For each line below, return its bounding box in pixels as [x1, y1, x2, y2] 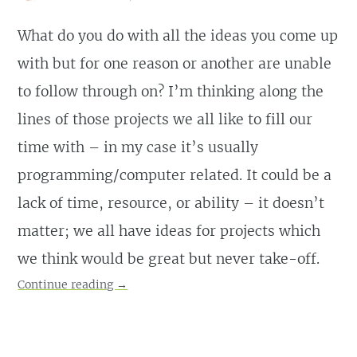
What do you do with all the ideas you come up [18, 27, 339, 45]
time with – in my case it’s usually [18, 139, 259, 157]
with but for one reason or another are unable [18, 55, 332, 73]
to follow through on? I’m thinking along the [18, 83, 324, 101]
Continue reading [18, 277, 117, 292]
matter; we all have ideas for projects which [18, 222, 321, 241]
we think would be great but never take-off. [18, 250, 320, 269]
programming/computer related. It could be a [18, 167, 332, 185]
